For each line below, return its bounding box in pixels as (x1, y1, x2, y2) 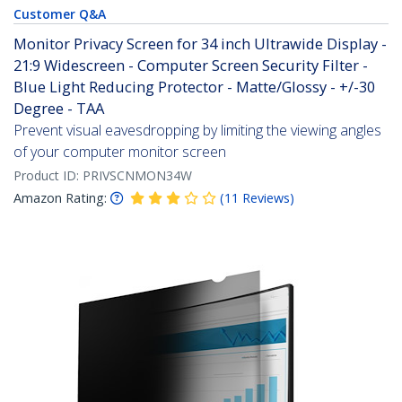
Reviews (242, 189, 290, 207)
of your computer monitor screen (13, 142, 226, 162)
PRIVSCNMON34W (83, 167, 192, 185)
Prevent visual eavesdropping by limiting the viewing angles (13, 120, 381, 141)
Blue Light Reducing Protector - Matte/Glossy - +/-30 (13, 76, 375, 98)
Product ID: (13, 167, 83, 185)
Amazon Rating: (13, 189, 107, 207)
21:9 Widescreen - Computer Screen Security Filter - (13, 55, 368, 76)
